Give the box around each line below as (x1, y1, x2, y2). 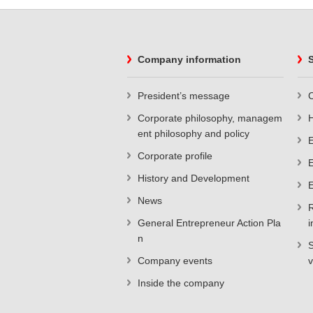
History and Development (138, 173, 249, 184)
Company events (138, 255, 212, 266)
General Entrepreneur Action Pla (138, 217, 281, 228)
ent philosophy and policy (138, 128, 249, 139)
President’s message (138, 90, 230, 101)
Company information (138, 54, 241, 65)
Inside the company (138, 277, 224, 289)
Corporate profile (138, 150, 212, 161)
